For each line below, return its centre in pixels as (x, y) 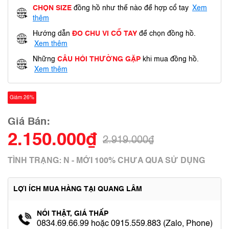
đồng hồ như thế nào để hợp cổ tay (131, 8)
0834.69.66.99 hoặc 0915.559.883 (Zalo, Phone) (125, 224)
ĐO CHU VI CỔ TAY (105, 34)
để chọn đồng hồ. (166, 34)
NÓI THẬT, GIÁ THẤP (73, 214)
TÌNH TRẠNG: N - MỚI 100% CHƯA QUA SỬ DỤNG (106, 161)
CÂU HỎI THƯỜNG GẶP (99, 59)
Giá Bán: (29, 122)
